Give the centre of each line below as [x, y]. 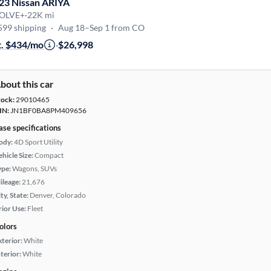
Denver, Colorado [58, 195]
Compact [49, 155]
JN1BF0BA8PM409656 [48, 110]
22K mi [41, 15]
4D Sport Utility [38, 142]
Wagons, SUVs [34, 168]
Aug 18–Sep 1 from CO [101, 28]
